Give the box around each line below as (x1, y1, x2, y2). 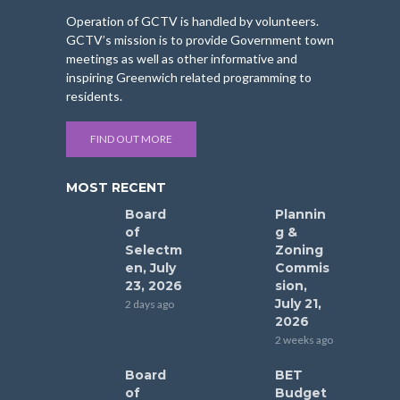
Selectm (125, 242, 182, 259)
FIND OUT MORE (90, 132, 172, 146)
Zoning (275, 242, 323, 259)
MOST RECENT (66, 179, 166, 196)
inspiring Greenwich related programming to (66, 70, 312, 86)
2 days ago (125, 297, 174, 312)
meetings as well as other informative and (66, 51, 297, 67)
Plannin (275, 206, 326, 223)
